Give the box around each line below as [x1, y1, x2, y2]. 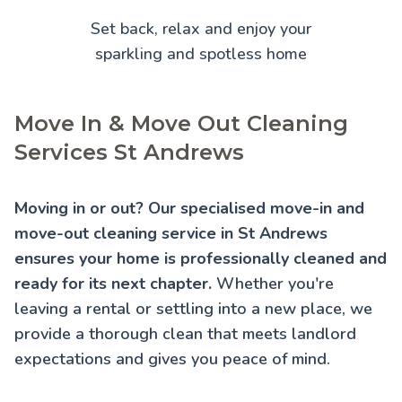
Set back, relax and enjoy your [91, 18, 311, 40]
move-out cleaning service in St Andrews [14, 223, 328, 245]
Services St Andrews [14, 139, 244, 166]
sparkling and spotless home [95, 43, 307, 66]
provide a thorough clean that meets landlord [14, 323, 356, 345]
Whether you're [212, 273, 334, 295]
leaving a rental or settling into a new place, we [14, 298, 372, 320]
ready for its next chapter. [14, 273, 212, 295]
